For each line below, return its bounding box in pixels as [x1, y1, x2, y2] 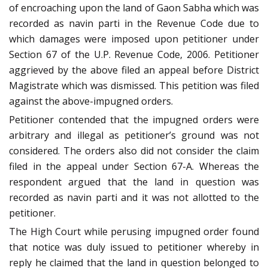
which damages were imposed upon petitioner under [9, 32, 259, 45]
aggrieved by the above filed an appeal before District [9, 63, 259, 77]
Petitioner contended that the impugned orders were [9, 112, 259, 126]
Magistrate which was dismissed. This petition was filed [9, 78, 259, 92]
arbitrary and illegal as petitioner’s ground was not [9, 128, 259, 142]
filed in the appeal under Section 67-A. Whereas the [9, 159, 259, 173]
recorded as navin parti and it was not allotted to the [9, 190, 259, 204]
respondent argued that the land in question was [9, 175, 259, 188]
